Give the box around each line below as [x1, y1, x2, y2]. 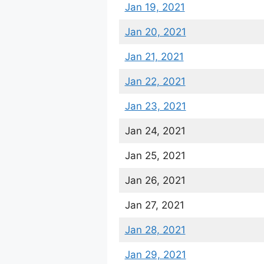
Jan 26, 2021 [124, 174, 186, 186]
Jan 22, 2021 [124, 75, 186, 87]
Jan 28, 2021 [124, 223, 186, 236]
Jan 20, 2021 [124, 25, 186, 38]
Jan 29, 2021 [124, 248, 186, 260]
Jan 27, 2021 [124, 199, 184, 211]
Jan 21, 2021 [124, 50, 184, 62]
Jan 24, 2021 [124, 124, 186, 137]
